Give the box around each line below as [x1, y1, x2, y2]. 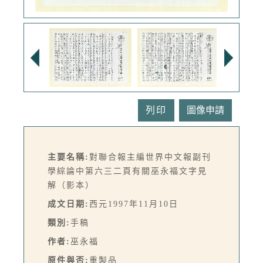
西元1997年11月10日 [89, 200, 178, 209]
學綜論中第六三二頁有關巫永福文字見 [48, 167, 207, 176]
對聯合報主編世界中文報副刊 [89, 153, 211, 162]
